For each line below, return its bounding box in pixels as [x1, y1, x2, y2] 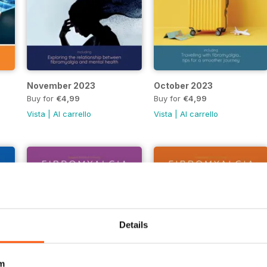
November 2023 [26, 80, 95, 91]
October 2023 [153, 80, 213, 91]
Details [119, 219, 148, 230]
